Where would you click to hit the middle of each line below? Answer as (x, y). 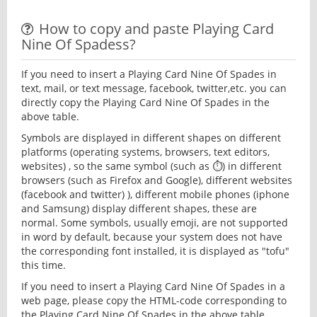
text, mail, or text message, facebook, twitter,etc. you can (154, 88)
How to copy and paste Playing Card (156, 29)
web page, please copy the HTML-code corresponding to (154, 300)
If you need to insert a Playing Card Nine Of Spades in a (153, 286)
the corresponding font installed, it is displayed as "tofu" (155, 251)
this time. (44, 265)
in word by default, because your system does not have (152, 237)
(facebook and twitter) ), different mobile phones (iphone (155, 194)
